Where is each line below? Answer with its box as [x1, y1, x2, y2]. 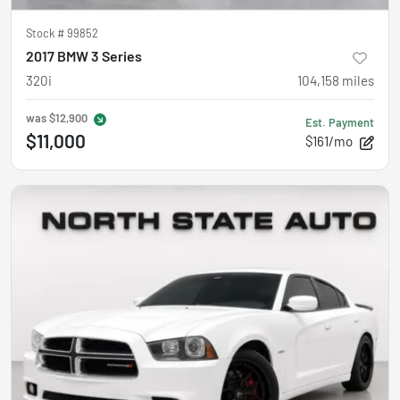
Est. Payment [305, 114, 374, 129]
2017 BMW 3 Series [26, 46, 142, 64]
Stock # [26, 25, 67, 40]
